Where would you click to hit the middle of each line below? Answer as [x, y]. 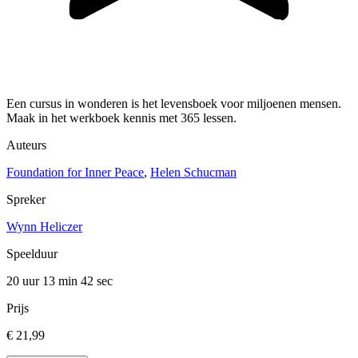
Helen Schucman [193, 173]
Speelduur [32, 254]
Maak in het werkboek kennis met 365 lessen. [121, 118]
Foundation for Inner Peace [75, 173]
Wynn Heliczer [44, 227]
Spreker [26, 200]
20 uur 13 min [44, 281]
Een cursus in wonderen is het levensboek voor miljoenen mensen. [174, 104]
